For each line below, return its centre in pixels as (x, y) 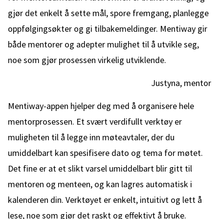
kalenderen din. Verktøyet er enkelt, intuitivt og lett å (105, 200)
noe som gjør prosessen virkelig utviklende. (87, 60)
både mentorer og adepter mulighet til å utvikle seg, (103, 44)
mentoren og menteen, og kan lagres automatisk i (100, 184)
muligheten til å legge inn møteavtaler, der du (91, 137)
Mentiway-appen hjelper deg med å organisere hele (101, 106)
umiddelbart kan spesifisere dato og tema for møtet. (105, 153)
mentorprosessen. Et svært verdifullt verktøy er (95, 121)
